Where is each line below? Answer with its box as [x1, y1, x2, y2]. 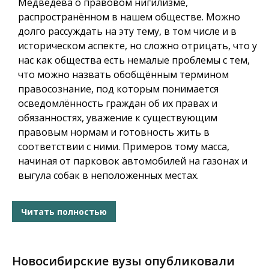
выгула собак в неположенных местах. [18, 169, 199, 183]
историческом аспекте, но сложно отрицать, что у [18, 39, 257, 53]
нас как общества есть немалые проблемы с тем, [18, 53, 250, 67]
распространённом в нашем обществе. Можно [18, 10, 240, 24]
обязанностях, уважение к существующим [18, 111, 217, 125]
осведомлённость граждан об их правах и [18, 97, 217, 110]
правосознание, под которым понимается [18, 82, 219, 96]
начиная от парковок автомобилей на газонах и [18, 154, 247, 168]
